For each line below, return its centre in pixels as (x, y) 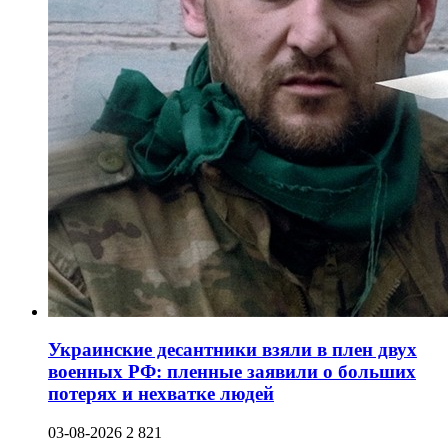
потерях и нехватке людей (161, 394)
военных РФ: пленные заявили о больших (232, 372)
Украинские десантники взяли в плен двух (232, 350)
